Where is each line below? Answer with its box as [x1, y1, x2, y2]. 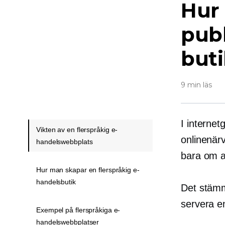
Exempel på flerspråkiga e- [36, 206, 121, 214]
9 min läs [181, 80, 212, 89]
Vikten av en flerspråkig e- [36, 126, 118, 134]
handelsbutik [36, 178, 76, 186]
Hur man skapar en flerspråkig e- [36, 166, 140, 174]
